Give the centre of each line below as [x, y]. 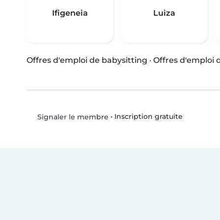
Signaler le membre [72, 117]
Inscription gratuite [148, 117]
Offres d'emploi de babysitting [87, 60]
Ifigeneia [70, 13]
